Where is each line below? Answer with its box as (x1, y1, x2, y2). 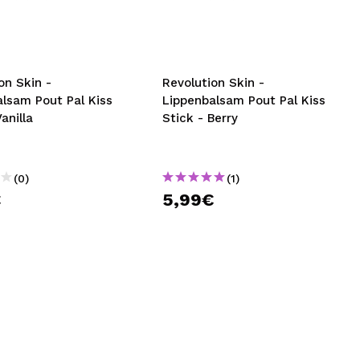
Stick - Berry (162, 111, 239, 125)
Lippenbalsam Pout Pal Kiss (162, 93, 326, 108)
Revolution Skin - (162, 76, 265, 90)
